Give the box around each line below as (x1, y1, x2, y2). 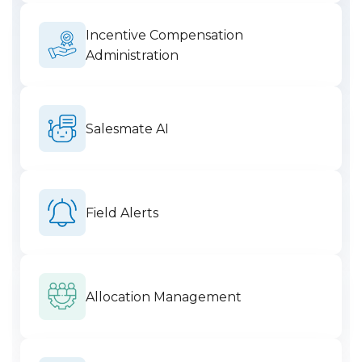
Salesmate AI (85, 120, 169, 137)
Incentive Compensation (85, 27, 243, 43)
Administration (85, 47, 179, 63)
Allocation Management (85, 288, 242, 305)
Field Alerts (85, 204, 158, 221)
